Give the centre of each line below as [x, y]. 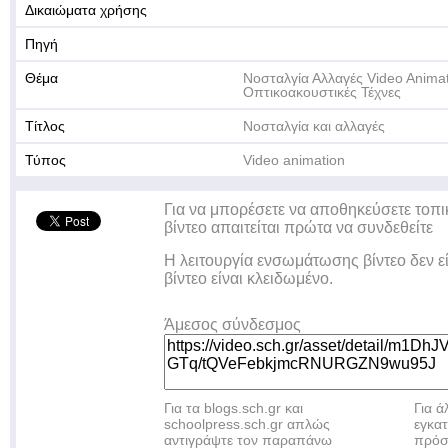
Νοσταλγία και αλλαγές [314, 126]
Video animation [294, 160]
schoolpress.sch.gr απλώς [247, 424]
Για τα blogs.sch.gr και [233, 408]
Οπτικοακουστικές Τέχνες [322, 92]
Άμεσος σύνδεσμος [232, 324]
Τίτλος [45, 126]
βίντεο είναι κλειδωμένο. [248, 278]
